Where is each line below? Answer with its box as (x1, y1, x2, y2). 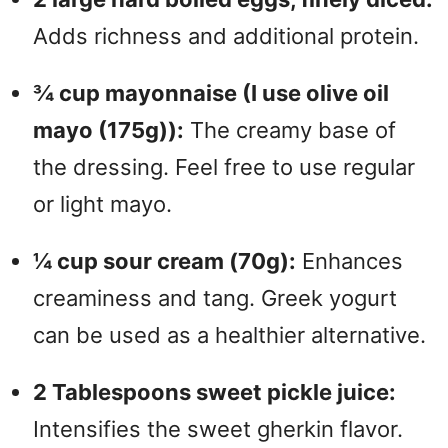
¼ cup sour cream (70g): (33, 247, 296, 274)
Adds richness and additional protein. (33, 22, 419, 49)
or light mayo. (33, 190, 172, 217)
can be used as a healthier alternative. (33, 321, 426, 348)
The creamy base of (184, 116, 396, 143)
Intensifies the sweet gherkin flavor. (33, 415, 403, 442)
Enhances (296, 247, 403, 274)
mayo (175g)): (33, 116, 184, 143)
